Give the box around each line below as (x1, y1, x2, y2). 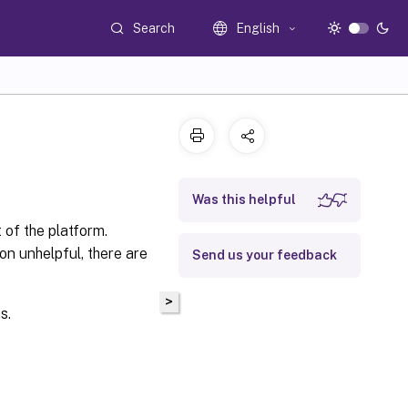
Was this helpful (192, 192, 296, 207)
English (236, 21, 280, 36)
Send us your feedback (192, 248, 337, 262)
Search (133, 20, 176, 36)
